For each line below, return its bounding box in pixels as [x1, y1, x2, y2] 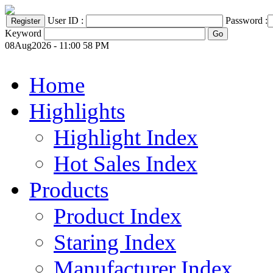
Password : [225, 15, 268, 26]
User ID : [48, 15, 86, 26]
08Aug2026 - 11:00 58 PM [5, 40, 109, 51]
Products [29, 177, 108, 202]
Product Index [54, 204, 182, 229]
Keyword [5, 28, 41, 38]
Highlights [29, 99, 125, 124]
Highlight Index [54, 125, 198, 150]
